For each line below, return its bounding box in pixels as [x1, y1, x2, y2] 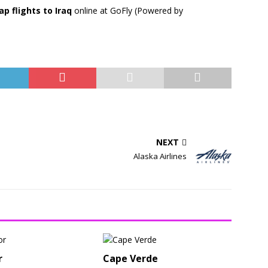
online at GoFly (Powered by [72, 5, 183, 17]
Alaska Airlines [133, 151, 187, 162]
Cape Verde [103, 252, 159, 266]
